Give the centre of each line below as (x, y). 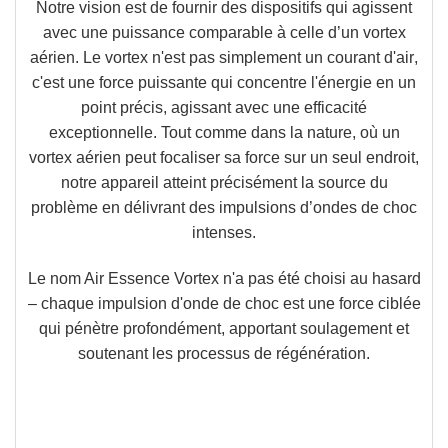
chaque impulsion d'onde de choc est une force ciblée (230, 304)
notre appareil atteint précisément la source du (224, 183)
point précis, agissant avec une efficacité (224, 108)
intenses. (224, 233)
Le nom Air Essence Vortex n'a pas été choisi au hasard (224, 279)
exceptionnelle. (102, 133)
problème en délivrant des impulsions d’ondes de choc (224, 208)
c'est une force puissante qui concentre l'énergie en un (224, 83)
